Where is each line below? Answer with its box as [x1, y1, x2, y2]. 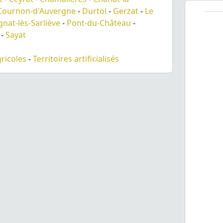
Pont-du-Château [67, 17, 131, 28]
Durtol [82, 5, 107, 16]
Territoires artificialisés [33, 53, 119, 64]
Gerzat [113, 5, 138, 16]
